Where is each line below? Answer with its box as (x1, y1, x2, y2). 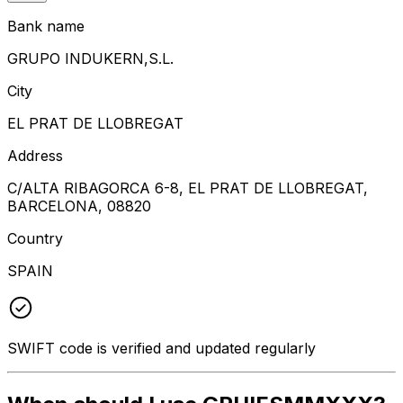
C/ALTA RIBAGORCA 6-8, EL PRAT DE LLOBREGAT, (7, 178, 368, 197)
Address (7, 146, 63, 165)
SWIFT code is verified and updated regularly (7, 338, 316, 357)
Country (7, 228, 63, 247)
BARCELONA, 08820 (7, 196, 151, 215)
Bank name (7, 16, 85, 35)
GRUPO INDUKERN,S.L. (7, 49, 174, 67)
